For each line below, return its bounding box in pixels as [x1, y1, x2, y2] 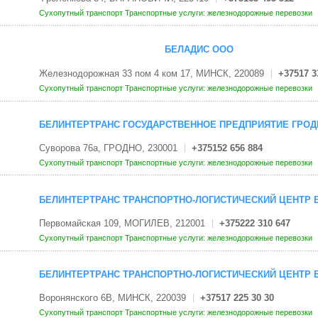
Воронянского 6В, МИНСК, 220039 [38, 292, 186, 304]
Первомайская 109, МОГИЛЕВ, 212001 [38, 217, 205, 229]
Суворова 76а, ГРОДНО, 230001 [38, 143, 177, 154]
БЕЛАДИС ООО [164, 44, 234, 55]
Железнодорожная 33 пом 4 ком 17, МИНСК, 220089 [38, 67, 264, 79]
